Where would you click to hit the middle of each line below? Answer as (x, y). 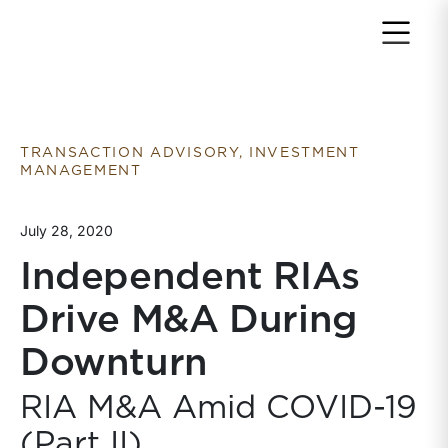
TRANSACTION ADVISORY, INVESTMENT (190, 153)
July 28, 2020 (66, 230)
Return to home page (115, 28)
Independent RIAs (190, 278)
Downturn (114, 364)
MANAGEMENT (81, 171)
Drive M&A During (189, 321)
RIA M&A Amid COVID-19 (218, 408)
